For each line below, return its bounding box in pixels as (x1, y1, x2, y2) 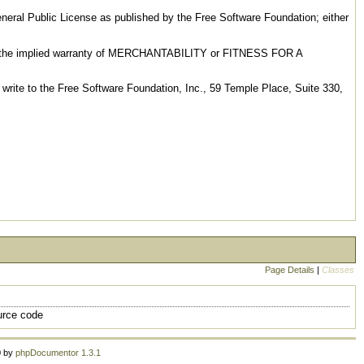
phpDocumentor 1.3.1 (15, 348, 101, 358)
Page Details (264, 264, 314, 275)
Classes (321, 264, 354, 275)
